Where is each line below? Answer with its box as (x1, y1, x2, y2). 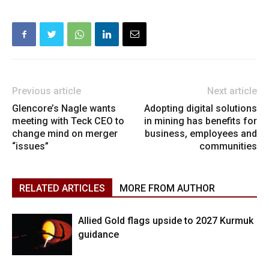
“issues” (12, 141, 49, 153)
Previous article (12, 85, 81, 97)
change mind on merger (12, 128, 118, 140)
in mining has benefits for (144, 115, 257, 127)
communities (199, 141, 257, 153)
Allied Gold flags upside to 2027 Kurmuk (78, 215, 253, 227)
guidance (78, 229, 119, 241)
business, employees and (145, 128, 257, 140)
